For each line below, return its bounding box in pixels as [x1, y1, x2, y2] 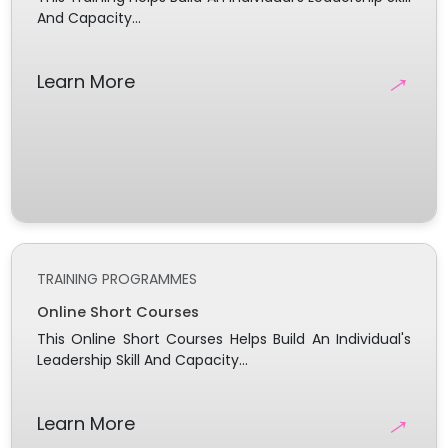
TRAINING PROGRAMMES [36, 268, 197, 289]
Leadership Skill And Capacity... [36, 349, 248, 370]
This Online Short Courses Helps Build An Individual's [36, 328, 412, 349]
